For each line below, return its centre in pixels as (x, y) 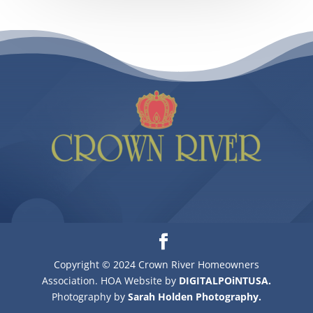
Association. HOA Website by (110, 280)
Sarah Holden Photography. (194, 296)
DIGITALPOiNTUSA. (225, 280)
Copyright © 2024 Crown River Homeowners (156, 264)
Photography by (89, 296)
